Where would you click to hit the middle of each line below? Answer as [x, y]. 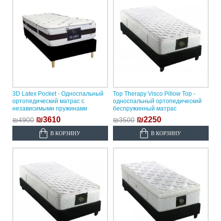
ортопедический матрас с [48, 101]
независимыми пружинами [50, 109]
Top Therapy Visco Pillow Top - [154, 94]
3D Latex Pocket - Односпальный [58, 94]
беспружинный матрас [145, 109]
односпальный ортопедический [157, 101]
